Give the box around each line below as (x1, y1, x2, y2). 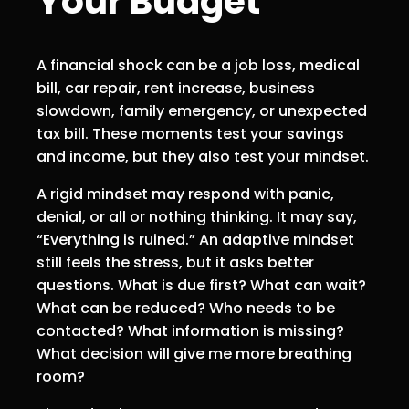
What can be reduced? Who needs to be (37, 298, 335, 320)
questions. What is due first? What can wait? (37, 275, 366, 297)
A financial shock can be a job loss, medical (37, 55, 360, 77)
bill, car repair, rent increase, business (37, 78, 315, 100)
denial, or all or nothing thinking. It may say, (37, 206, 357, 228)
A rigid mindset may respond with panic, (37, 184, 334, 205)
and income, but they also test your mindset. (37, 146, 369, 168)
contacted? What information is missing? (37, 320, 344, 342)
